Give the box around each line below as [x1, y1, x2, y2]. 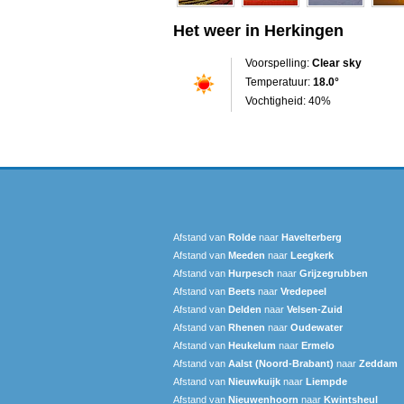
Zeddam [359, 357, 398, 369]
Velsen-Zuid [287, 303, 343, 315]
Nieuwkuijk [228, 375, 280, 387]
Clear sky [312, 56, 362, 69]
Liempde [306, 375, 347, 387]
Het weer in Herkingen [173, 21, 344, 40]
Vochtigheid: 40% [245, 94, 331, 107]
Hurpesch [228, 267, 274, 279]
